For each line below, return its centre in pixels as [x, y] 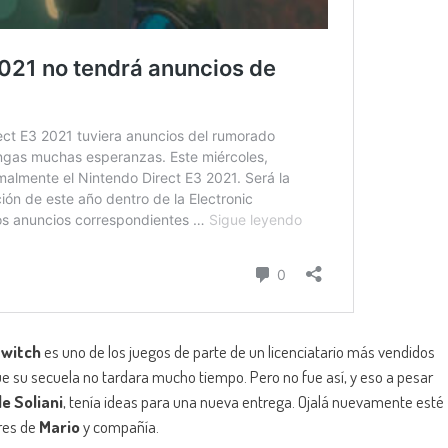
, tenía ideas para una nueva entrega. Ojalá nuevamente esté [253, 402]
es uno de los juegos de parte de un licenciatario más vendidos [238, 352]
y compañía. [119, 427]
